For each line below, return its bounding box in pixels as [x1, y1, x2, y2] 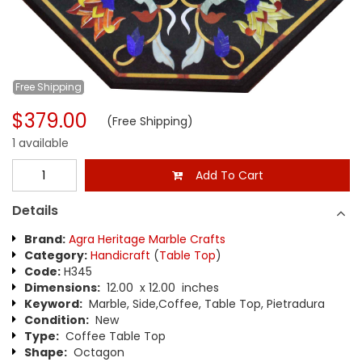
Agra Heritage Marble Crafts [69, 231, 225, 247]
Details [12, 201, 58, 220]
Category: [24, 247, 87, 263]
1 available [12, 135, 69, 151]
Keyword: [24, 296, 82, 312]
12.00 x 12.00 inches [100, 280, 219, 296]
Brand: [24, 231, 65, 247]
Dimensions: [24, 280, 100, 296]
